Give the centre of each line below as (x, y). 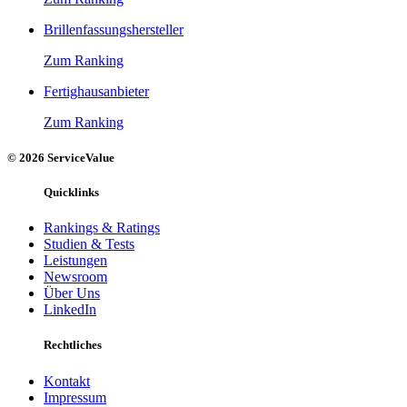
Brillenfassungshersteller (114, 29)
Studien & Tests (89, 244)
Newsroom (75, 277)
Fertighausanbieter (96, 91)
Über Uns (72, 293)
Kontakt (67, 381)
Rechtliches (73, 345)
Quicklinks (71, 193)
